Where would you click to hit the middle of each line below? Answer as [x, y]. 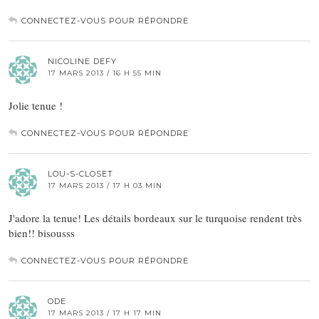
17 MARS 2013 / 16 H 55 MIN [105, 73]
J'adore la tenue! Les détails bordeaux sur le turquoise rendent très [155, 218]
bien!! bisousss [42, 233]
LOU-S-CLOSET [80, 174]
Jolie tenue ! [36, 106]
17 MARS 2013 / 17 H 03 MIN [105, 186]
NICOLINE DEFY [82, 62]
